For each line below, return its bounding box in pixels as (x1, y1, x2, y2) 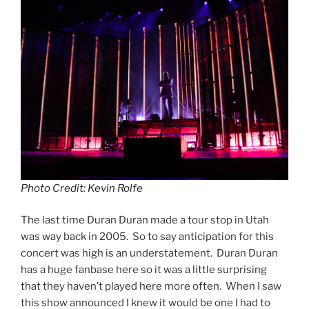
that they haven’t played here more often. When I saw (21, 280, 281, 293)
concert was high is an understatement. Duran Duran (21, 247, 278, 260)
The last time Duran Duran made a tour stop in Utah (21, 214, 269, 227)
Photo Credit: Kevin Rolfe (21, 181, 143, 195)
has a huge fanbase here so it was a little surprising (21, 263, 267, 277)
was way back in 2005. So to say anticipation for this (21, 230, 274, 243)
